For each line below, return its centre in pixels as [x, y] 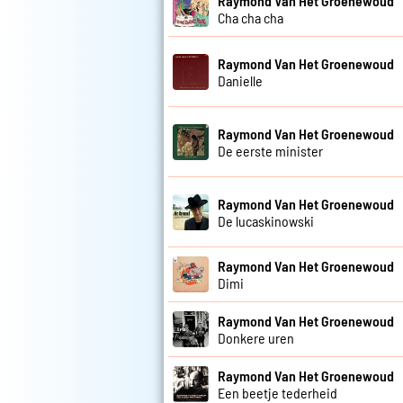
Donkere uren [256, 338]
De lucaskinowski [266, 220]
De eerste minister [270, 150]
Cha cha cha [251, 18]
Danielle [240, 80]
